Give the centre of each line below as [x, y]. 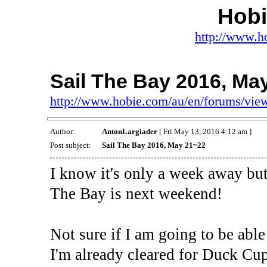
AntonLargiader [129, 132]
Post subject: [71, 145]
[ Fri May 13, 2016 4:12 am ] [204, 132]
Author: [63, 132]
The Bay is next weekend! [136, 193]
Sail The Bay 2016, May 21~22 [153, 145]
